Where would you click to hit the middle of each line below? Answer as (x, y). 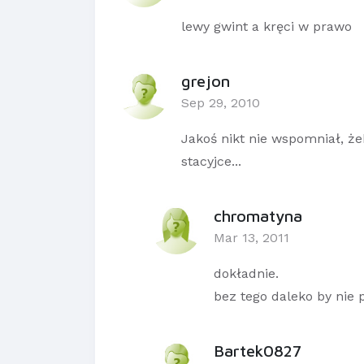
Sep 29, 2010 (221, 103)
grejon (206, 81)
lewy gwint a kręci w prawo (266, 27)
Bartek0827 (258, 351)
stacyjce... (211, 162)
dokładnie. (246, 274)
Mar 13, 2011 (251, 238)
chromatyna (258, 216)
